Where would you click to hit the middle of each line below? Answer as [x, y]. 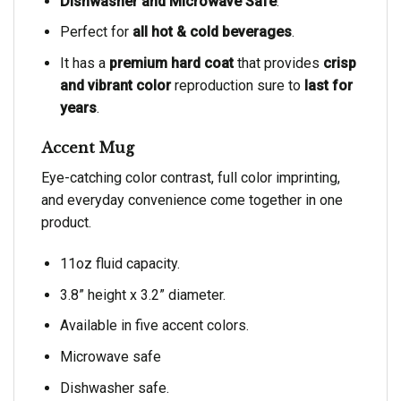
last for [326, 85]
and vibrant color [115, 85]
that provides [276, 63]
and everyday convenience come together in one [192, 200]
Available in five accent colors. [154, 326]
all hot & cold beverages [210, 32]
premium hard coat [169, 63]
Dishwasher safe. [114, 388]
